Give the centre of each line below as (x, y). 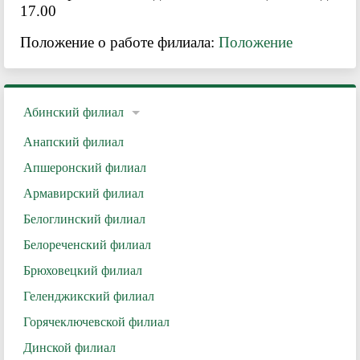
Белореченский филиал (87, 245)
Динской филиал (70, 348)
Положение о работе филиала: (119, 42)
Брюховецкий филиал (83, 270)
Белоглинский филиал (84, 219)
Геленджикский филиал (89, 296)
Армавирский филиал (84, 193)
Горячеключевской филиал (96, 322)
